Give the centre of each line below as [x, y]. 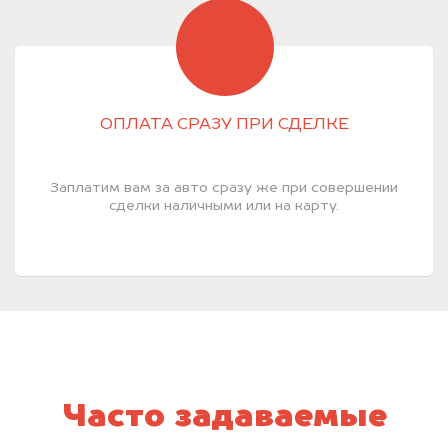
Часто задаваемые [224, 418]
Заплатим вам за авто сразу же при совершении [224, 188]
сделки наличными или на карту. [224, 206]
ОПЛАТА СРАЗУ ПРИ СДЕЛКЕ [224, 125]
